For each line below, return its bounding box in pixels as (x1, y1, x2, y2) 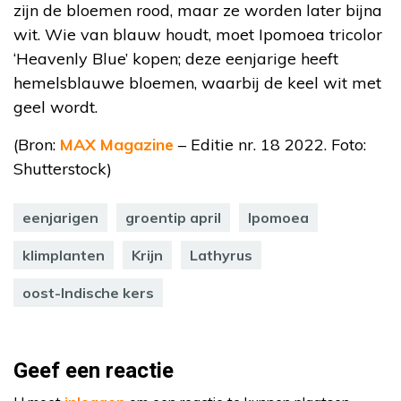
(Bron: (13, 133, 60, 155)
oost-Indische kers (22, 283, 154, 302)
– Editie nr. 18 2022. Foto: (174, 133, 366, 155)
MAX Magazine (60, 133, 174, 155)
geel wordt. (13, 96, 98, 117)
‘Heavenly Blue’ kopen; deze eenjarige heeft (13, 47, 338, 69)
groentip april (125, 208, 221, 226)
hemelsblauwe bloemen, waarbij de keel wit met (13, 72, 381, 93)
